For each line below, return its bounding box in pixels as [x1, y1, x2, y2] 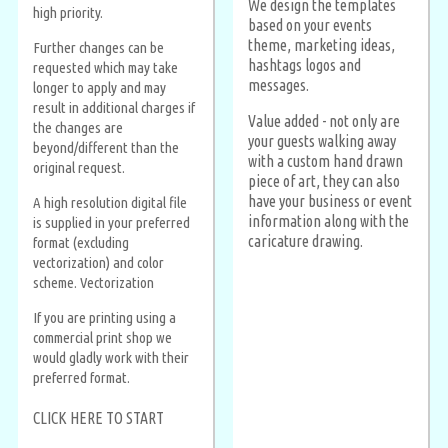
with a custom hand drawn [248, 152, 403, 171]
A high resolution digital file [33, 193, 187, 211]
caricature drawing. [248, 232, 363, 251]
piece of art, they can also [248, 172, 400, 191]
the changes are [33, 118, 123, 136]
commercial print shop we [33, 328, 172, 346]
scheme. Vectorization [33, 273, 154, 291]
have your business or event [248, 192, 412, 211]
